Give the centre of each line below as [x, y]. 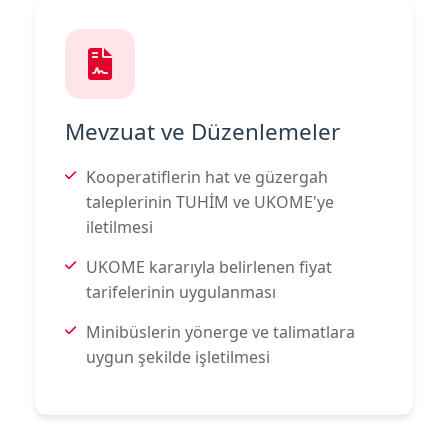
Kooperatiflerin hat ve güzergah [207, 176]
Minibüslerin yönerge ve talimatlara [220, 331]
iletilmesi [119, 226]
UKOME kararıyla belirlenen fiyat [209, 266]
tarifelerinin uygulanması [181, 291]
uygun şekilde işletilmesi [178, 356]
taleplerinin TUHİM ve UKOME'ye [210, 201]
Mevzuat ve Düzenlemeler [202, 131]
